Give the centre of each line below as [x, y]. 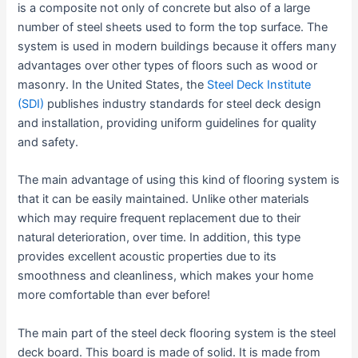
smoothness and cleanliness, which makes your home [166, 276]
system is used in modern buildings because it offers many [177, 47]
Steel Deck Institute [259, 85]
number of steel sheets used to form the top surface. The [173, 28]
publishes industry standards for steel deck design [183, 104]
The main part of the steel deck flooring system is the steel [177, 333]
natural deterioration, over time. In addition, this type [159, 238]
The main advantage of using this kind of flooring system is [179, 180]
